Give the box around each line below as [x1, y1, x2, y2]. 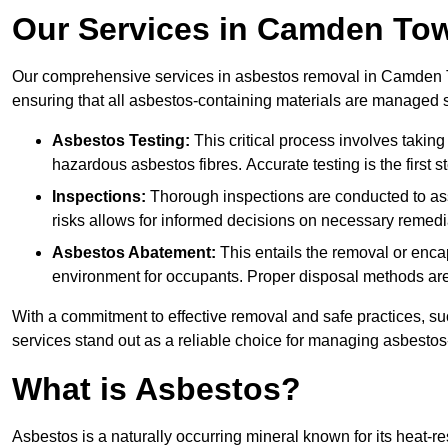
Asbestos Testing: [52, 132, 190, 150]
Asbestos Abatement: [52, 244, 216, 262]
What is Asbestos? [12, 371, 301, 408]
